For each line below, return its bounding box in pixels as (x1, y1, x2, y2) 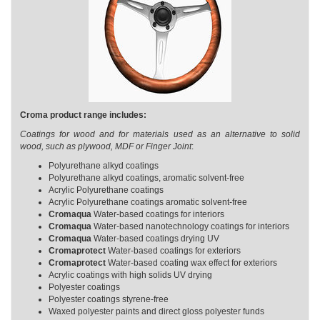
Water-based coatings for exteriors (108, 246, 241, 256)
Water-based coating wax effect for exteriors (108, 258, 277, 268)
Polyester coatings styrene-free (49, 294, 169, 304)
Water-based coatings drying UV (91, 234, 221, 244)
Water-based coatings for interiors (94, 209, 226, 219)
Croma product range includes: (20, 110, 146, 120)
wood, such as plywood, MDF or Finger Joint (20, 141, 191, 151)
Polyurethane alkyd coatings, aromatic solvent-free (49, 173, 246, 183)
